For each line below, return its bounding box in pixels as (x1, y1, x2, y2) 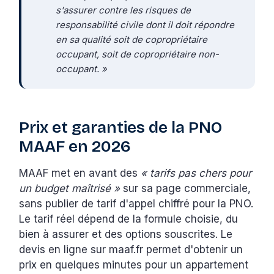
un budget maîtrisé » (19, 182, 120, 194)
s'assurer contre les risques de (56, 4, 191, 16)
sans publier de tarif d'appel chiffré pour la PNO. (19, 197, 254, 210)
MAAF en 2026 (19, 136, 131, 156)
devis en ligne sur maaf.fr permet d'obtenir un (19, 243, 243, 256)
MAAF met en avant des (19, 166, 141, 179)
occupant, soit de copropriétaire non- (56, 48, 220, 60)
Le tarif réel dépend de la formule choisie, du (19, 212, 239, 225)
